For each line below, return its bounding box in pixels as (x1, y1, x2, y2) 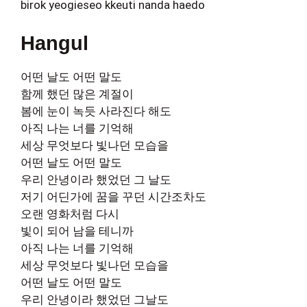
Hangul (21, 32, 88, 54)
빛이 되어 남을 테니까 (21, 223, 134, 238)
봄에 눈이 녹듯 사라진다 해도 (21, 103, 171, 118)
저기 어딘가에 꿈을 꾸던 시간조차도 (21, 189, 206, 204)
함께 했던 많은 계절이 (21, 86, 134, 101)
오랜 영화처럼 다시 (21, 206, 119, 221)
